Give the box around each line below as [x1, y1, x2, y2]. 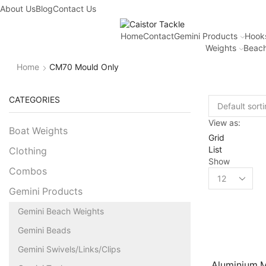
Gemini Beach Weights [18, 205, 104, 216]
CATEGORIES [9, 94, 60, 104]
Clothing [9, 145, 47, 157]
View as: [208, 117, 240, 128]
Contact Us [53, 4, 96, 14]
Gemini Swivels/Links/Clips [18, 243, 121, 254]
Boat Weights [9, 125, 68, 137]
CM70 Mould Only [49, 62, 119, 72]
